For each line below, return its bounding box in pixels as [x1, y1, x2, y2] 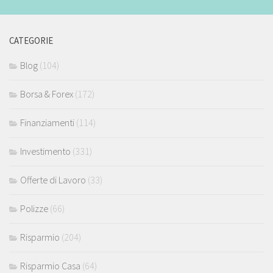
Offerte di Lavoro [20, 173, 86, 186]
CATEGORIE [9, 34, 53, 46]
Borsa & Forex [20, 87, 73, 100]
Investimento [20, 144, 71, 157]
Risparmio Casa [20, 259, 80, 272]
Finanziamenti [20, 116, 74, 129]
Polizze [20, 202, 48, 214]
